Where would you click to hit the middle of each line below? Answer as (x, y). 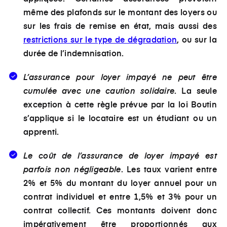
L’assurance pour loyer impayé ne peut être (120, 77)
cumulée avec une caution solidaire (99, 90)
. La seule (196, 90)
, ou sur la (197, 39)
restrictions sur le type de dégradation (100, 39)
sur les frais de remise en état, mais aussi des (120, 25)
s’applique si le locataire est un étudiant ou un (120, 117)
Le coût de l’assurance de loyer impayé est (120, 155)
